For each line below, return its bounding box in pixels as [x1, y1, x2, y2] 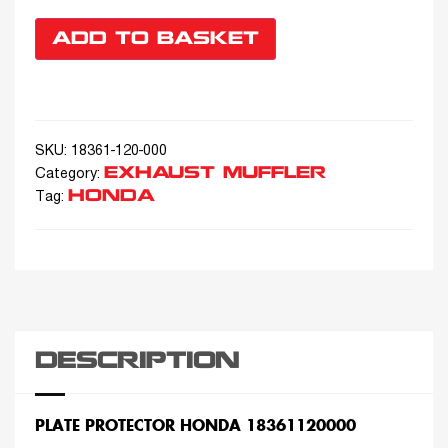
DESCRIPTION [35, 352, 239, 372]
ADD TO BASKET [52, 31, 259, 48]
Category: [35, 168, 104, 182]
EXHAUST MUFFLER [104, 166, 326, 182]
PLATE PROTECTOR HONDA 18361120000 [35, 415, 356, 436]
